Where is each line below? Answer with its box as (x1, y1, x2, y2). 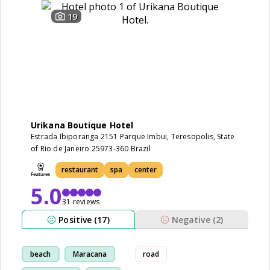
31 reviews (62, 196, 100, 207)
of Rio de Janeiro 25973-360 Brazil (31, 143, 151, 154)
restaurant (61, 165, 98, 175)
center (134, 165, 157, 175)
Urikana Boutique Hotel (31, 119, 134, 131)
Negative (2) (171, 213, 224, 225)
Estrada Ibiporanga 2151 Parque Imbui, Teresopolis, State (31, 131, 235, 142)
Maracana (72, 248, 107, 259)
